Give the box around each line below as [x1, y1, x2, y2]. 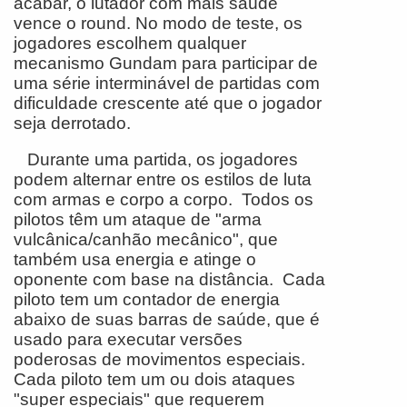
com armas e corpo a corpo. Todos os [14, 189, 313, 209]
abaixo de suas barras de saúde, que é [14, 309, 320, 329]
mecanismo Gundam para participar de [14, 53, 318, 73]
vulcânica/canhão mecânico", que [14, 229, 278, 249]
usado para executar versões [14, 329, 243, 349]
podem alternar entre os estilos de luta [14, 169, 312, 189]
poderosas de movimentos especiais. [14, 349, 310, 369]
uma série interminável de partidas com [14, 73, 320, 93]
